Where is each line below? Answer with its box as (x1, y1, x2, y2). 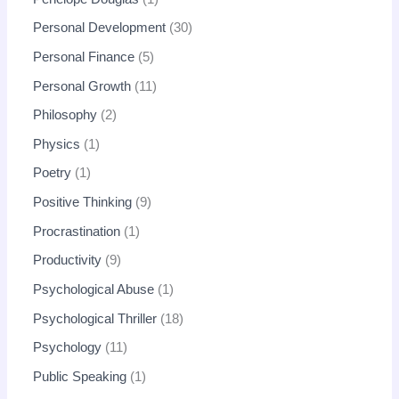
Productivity (33, 253, 102, 268)
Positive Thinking (33, 195, 133, 210)
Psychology (33, 340, 102, 355)
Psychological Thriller (33, 311, 158, 326)
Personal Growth (33, 78, 132, 94)
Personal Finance (33, 49, 135, 64)
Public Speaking (33, 369, 127, 384)
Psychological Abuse (33, 282, 155, 297)
